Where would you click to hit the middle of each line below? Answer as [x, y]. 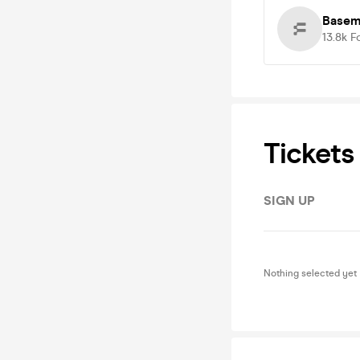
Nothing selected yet [310, 273]
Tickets [309, 153]
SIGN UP [289, 200]
